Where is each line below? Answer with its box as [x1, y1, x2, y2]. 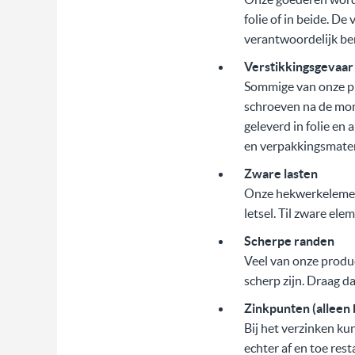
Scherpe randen [243, 234, 334, 249]
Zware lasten [243, 166, 318, 181]
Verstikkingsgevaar [243, 59, 353, 74]
